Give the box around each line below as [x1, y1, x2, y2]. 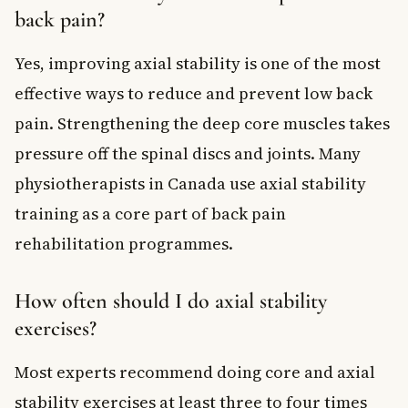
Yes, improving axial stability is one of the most [15, 51, 381, 75]
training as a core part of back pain [15, 201, 286, 225]
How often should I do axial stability [15, 287, 327, 314]
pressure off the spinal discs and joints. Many [15, 141, 361, 165]
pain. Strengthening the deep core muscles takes [15, 111, 390, 135]
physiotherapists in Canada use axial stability [15, 171, 366, 195]
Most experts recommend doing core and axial [15, 360, 375, 383]
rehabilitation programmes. [15, 231, 233, 255]
